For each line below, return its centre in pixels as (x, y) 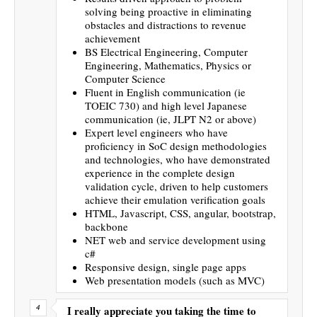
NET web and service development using (175, 240)
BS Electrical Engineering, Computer (166, 51)
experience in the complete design (160, 172)
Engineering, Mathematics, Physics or (168, 65)
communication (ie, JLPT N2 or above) (171, 119)
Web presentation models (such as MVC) (175, 280)
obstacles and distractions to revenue (166, 24)
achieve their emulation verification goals (175, 199)
